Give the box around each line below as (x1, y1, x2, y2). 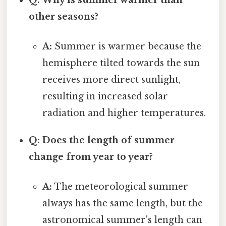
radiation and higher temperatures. (42, 107, 206, 119)
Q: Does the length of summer (29, 134, 175, 146)
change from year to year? (29, 151, 153, 162)
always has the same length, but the (42, 198, 203, 209)
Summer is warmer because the (51, 40, 201, 52)
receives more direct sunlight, (42, 74, 181, 85)
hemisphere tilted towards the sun (42, 57, 200, 69)
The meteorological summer (51, 181, 188, 193)
